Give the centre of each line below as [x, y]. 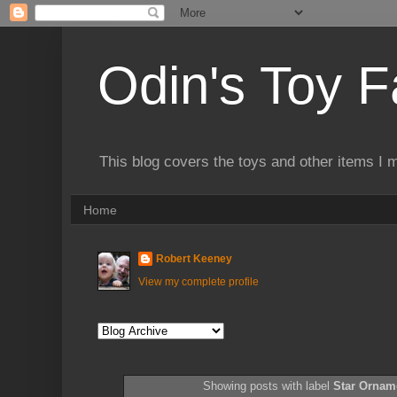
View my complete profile [198, 282]
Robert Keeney [194, 259]
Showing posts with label [269, 386]
